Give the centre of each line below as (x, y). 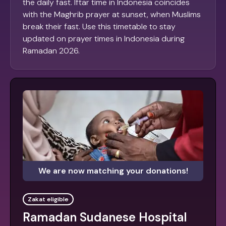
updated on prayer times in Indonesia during (104, 39)
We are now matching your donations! (113, 171)
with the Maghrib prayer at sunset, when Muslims (112, 15)
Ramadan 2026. (51, 51)
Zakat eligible (48, 200)
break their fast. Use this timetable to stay (99, 27)
